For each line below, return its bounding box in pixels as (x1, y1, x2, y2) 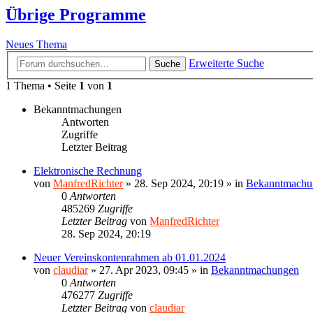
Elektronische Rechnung (34, 164, 142, 177)
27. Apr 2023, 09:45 (99, 263, 189, 276)
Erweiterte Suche (189, 57, 264, 69)
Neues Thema (6, 38, 67, 51)
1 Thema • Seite (6, 79, 79, 92)
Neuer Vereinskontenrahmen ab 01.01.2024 (34, 251, 226, 263)
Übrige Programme (6, 6, 146, 24)
